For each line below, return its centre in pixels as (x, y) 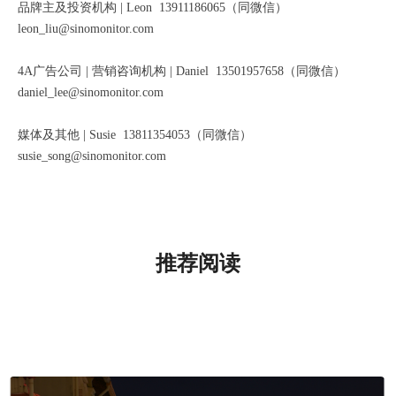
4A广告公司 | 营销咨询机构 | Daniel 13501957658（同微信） (182, 72)
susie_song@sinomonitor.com (92, 156)
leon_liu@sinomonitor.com (86, 29)
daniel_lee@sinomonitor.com (91, 93)
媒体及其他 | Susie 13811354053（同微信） (135, 135)
